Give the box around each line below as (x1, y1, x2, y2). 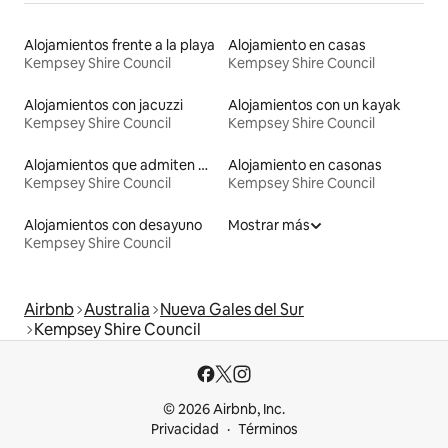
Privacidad (150, 420, 219, 439)
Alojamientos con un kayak (228, 96, 401, 115)
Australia (84, 299, 150, 321)
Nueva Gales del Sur (160, 299, 304, 321)
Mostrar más (228, 216, 310, 235)
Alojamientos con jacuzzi (24, 96, 183, 115)
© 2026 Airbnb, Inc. (163, 400, 285, 419)
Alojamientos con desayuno (24, 216, 202, 235)
